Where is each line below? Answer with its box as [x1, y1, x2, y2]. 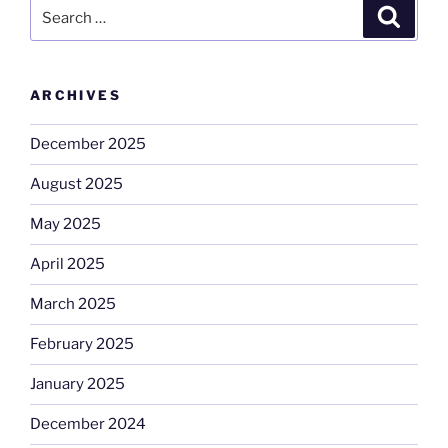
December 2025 [30, 135, 146, 154]
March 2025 [30, 295, 116, 314]
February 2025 [30, 335, 134, 354]
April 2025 [30, 255, 105, 274]
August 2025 [30, 175, 123, 194]
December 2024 [30, 415, 146, 434]
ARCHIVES [30, 87, 121, 104]
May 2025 [30, 215, 101, 234]
